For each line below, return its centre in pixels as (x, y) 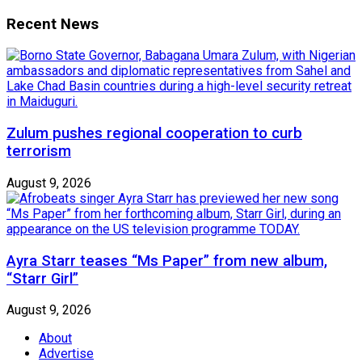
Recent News (53, 24)
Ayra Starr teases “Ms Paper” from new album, (167, 261)
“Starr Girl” (42, 278)
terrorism (39, 152)
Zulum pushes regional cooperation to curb (154, 134)
